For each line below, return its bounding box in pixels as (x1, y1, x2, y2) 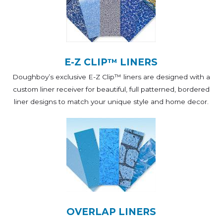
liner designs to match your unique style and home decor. (13, 97, 209, 106)
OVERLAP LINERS (66, 206, 156, 218)
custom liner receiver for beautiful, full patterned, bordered (12, 85, 210, 93)
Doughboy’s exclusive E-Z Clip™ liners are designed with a (12, 72, 210, 81)
